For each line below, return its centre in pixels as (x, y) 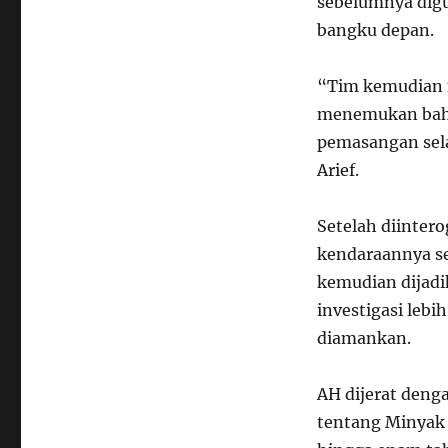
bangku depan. (375, 30)
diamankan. (363, 338)
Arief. (337, 170)
